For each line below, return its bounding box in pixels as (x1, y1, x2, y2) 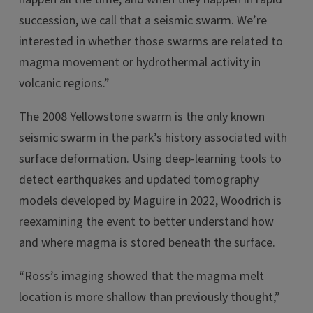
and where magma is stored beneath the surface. (19, 234, 275, 252)
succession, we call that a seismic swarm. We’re (19, 12, 267, 29)
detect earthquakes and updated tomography (19, 171, 259, 189)
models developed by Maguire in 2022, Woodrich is (19, 192, 282, 210)
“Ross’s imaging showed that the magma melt (19, 268, 264, 285)
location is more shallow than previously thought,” (19, 289, 280, 306)
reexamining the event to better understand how (19, 213, 274, 231)
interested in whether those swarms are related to (19, 33, 283, 50)
